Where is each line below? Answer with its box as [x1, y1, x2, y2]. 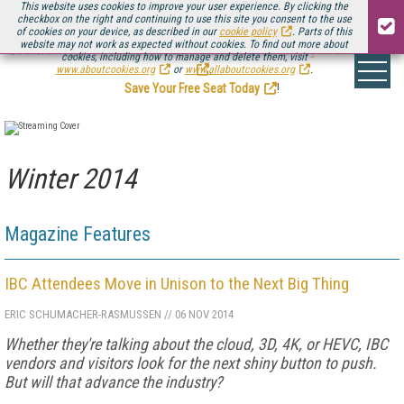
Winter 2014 [5, 162, 136, 196]
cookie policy [219, 25, 277, 38]
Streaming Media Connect [262, 43, 395, 58]
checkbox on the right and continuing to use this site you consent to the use [16, 13, 352, 25]
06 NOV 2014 [172, 308, 234, 321]
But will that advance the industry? [5, 372, 223, 391]
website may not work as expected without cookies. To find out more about [20, 38, 348, 50]
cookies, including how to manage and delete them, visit [60, 50, 308, 63]
